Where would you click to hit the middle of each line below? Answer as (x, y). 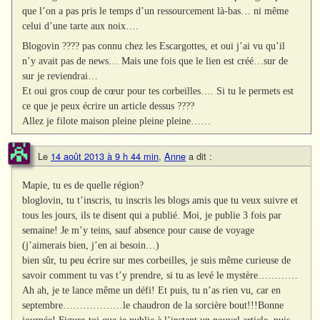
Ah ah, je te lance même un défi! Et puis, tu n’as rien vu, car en (152, 290)
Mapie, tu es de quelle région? (83, 185)
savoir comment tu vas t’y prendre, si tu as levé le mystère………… (160, 275)
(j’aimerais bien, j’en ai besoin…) (91, 245)
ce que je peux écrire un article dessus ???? (109, 106)
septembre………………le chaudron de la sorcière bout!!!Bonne (153, 305)
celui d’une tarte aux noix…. (81, 25)
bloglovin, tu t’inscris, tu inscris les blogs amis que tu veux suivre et (160, 200)
